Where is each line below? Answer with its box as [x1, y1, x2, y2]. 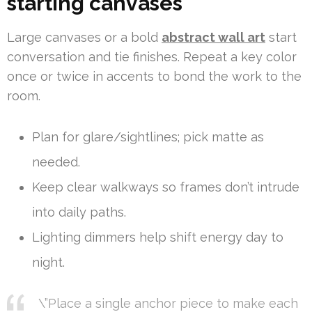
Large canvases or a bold [7, 30, 162, 45]
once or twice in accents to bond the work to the [7, 69, 302, 84]
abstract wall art [162, 30, 265, 45]
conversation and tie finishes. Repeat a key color [7, 49, 297, 65]
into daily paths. [32, 205, 126, 220]
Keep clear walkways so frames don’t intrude [32, 180, 299, 195]
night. [32, 255, 65, 270]
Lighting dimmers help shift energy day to [32, 230, 283, 245]
